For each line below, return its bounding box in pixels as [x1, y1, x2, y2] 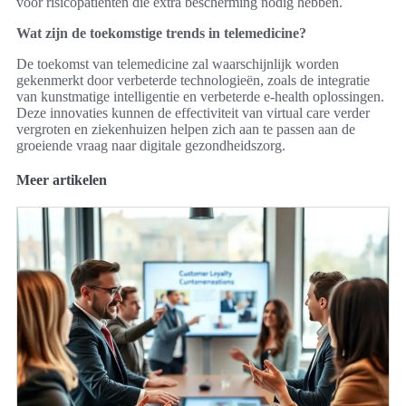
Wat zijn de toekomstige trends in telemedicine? [16, 25, 306, 42]
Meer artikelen [16, 172, 107, 188]
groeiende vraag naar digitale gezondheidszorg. [16, 138, 285, 154]
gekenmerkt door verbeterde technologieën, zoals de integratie [16, 72, 370, 89]
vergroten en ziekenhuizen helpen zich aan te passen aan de [16, 121, 355, 138]
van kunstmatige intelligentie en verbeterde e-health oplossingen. [16, 89, 384, 105]
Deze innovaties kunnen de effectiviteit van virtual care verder [16, 105, 370, 121]
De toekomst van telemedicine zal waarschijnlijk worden [16, 56, 339, 72]
